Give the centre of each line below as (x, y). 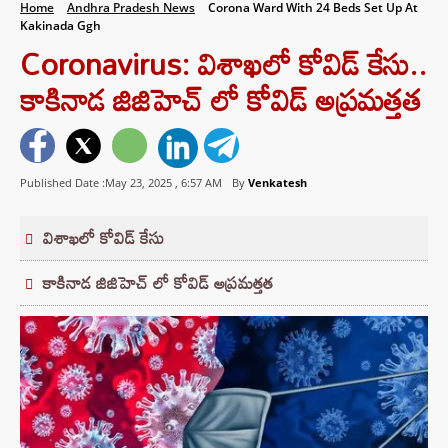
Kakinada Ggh (60, 25)
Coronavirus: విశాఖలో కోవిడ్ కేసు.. (223, 63)
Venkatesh (277, 183)
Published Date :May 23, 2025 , (100, 183)
